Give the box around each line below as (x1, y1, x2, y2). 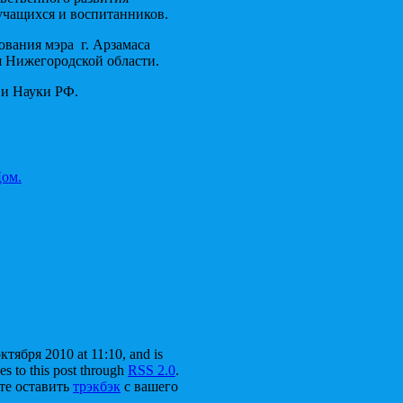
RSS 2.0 (128, 363, 175, 379)
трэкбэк (73, 379, 121, 395)
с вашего (121, 379, 178, 395)
